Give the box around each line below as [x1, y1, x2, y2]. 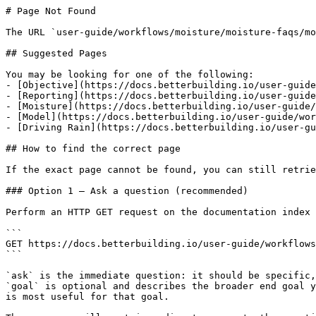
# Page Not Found [6, 6, 96, 16]
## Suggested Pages [6, 48, 107, 59]
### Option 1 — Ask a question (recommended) [6, 186, 248, 196]
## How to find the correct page [6, 143, 181, 154]
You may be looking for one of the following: [6, 69, 254, 80]
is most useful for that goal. [6, 291, 169, 302]
